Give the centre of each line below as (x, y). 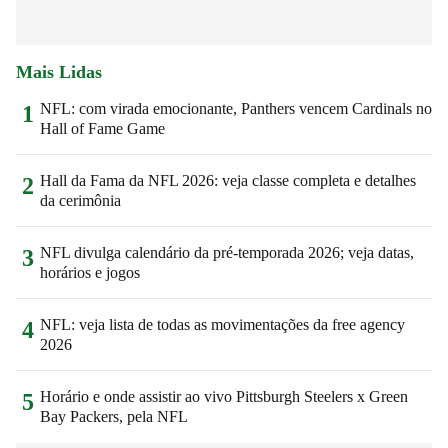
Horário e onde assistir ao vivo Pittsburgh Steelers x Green (224, 396)
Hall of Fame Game (102, 128)
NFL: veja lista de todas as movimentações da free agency (222, 324)
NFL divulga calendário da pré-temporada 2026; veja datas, (227, 252)
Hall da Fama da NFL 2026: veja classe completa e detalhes (228, 180)
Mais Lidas (59, 71)
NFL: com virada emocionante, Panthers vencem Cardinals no (236, 108)
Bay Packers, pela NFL (114, 416)
